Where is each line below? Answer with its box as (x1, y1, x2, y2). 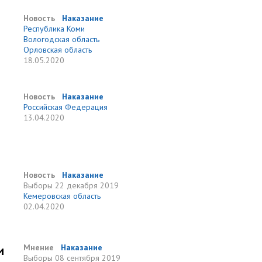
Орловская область (23, 44, 92, 55)
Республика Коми (23, 23, 85, 34)
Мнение (23, 242, 54, 253)
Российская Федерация (23, 102, 108, 112)
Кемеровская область (23, 191, 101, 201)
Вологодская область (23, 34, 100, 44)
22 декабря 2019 (55, 180, 119, 191)
